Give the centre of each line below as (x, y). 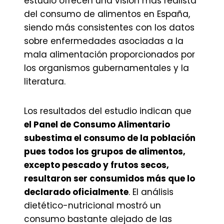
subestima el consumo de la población (110, 138)
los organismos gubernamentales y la (106, 68)
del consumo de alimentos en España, (107, 14)
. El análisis (151, 192)
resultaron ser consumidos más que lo (109, 178)
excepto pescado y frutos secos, (96, 165)
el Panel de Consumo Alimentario (97, 124)
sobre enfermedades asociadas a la (104, 41)
